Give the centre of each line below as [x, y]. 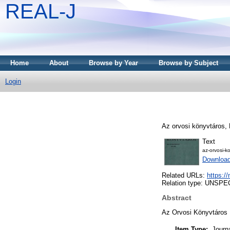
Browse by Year [113, 63]
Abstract [177, 198]
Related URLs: [184, 176]
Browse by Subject [188, 63]
